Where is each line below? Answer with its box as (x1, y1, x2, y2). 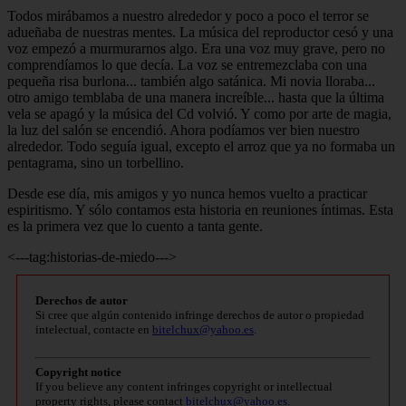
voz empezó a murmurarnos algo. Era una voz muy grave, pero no (7, 40, 385, 56)
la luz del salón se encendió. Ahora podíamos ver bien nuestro (7, 121, 360, 138)
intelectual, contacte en (35, 322, 152, 336)
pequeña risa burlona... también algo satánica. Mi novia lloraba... (7, 72, 375, 89)
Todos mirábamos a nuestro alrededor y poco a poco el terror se (7, 7, 369, 24)
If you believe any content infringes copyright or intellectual (35, 379, 333, 393)
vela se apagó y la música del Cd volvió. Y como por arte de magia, (7, 105, 391, 121)
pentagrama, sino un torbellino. (7, 154, 184, 170)
